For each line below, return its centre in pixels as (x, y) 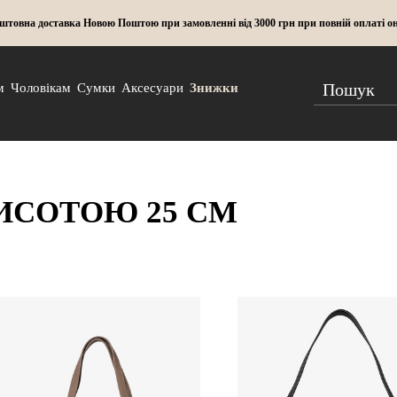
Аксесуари (153, 88)
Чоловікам (41, 88)
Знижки (214, 88)
